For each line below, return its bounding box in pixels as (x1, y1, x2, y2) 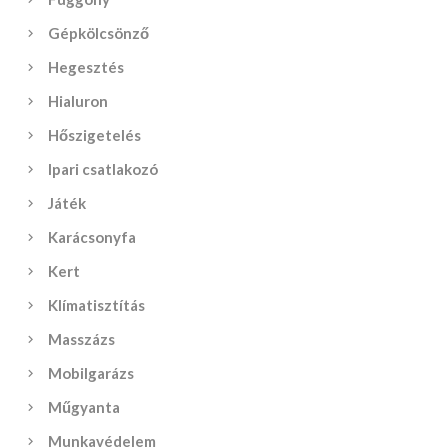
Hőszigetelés (48, 126, 142, 144)
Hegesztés (48, 58, 125, 76)
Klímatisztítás (48, 296, 146, 314)
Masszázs (48, 330, 116, 348)
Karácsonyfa (48, 228, 137, 246)
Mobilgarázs (48, 364, 135, 382)
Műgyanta (48, 398, 121, 416)
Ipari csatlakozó (48, 160, 159, 178)
